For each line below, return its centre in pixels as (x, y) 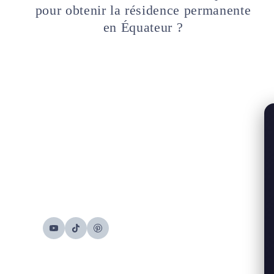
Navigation (58, 77)
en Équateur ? (143, 27)
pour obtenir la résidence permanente (143, 10)
